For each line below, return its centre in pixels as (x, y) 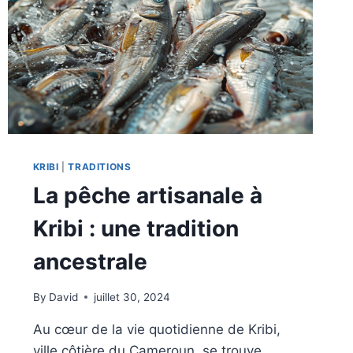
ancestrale (90, 262)
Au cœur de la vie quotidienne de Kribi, (156, 329)
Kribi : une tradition (136, 229)
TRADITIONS (100, 167)
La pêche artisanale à (147, 196)
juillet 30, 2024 (132, 297)
